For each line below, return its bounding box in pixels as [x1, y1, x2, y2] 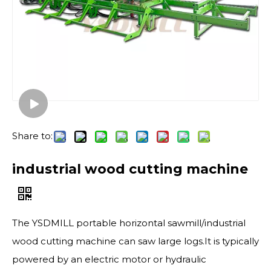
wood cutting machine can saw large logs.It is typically [12, 235, 259, 247]
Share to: [12, 130, 53, 142]
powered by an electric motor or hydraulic [12, 253, 206, 265]
